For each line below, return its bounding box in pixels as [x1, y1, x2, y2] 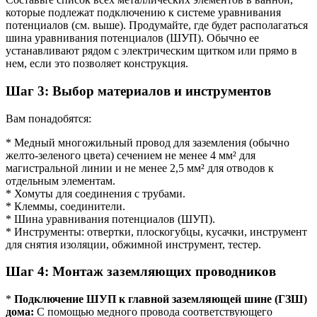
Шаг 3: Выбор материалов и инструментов [6, 83, 271, 98]
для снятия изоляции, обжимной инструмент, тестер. [6, 238, 261, 250]
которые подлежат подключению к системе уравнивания [6, 6, 281, 19]
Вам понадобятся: [6, 112, 91, 125]
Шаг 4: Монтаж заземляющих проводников [6, 264, 276, 279]
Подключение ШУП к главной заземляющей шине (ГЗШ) [14, 293, 307, 306]
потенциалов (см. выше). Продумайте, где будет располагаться [6, 19, 308, 32]
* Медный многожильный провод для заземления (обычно [6, 136, 289, 149]
